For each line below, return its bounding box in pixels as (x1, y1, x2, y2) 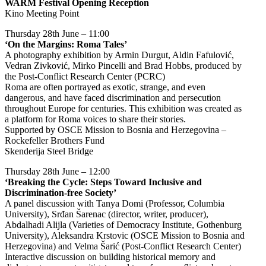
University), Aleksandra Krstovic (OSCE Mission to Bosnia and (5, 230, 245, 240)
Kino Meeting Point (5, 8, 79, 18)
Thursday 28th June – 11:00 (5, 28, 109, 39)
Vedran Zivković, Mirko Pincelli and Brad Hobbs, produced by (5, 61, 242, 71)
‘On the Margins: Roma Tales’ (5, 39, 127, 49)
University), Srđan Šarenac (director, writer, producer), (5, 209, 208, 219)
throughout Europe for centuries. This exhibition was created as (5, 103, 242, 113)
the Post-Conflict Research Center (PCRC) (5, 71, 165, 81)
